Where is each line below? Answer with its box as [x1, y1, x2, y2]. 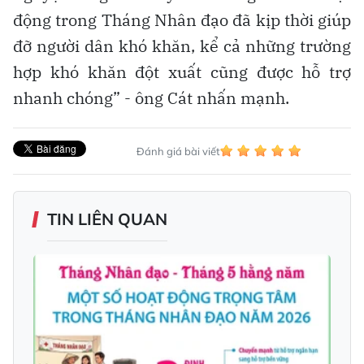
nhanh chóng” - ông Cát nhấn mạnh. [13, 86, 289, 109]
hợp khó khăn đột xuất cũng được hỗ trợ [13, 60, 351, 83]
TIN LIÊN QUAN [47, 208, 167, 229]
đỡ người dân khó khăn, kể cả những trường [13, 34, 351, 57]
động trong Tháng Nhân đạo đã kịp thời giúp [13, 8, 351, 31]
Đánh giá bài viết [136, 144, 220, 158]
